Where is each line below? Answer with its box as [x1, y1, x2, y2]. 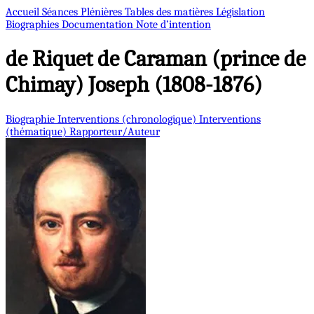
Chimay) [6, 71, 83, 98]
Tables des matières [125, 6, 216, 18]
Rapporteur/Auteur [69, 125, 160, 138]
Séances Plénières [42, 6, 125, 18]
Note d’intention [136, 18, 211, 31]
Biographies [6, 18, 62, 31]
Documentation [62, 18, 136, 31]
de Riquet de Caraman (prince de [6, 46, 306, 72]
